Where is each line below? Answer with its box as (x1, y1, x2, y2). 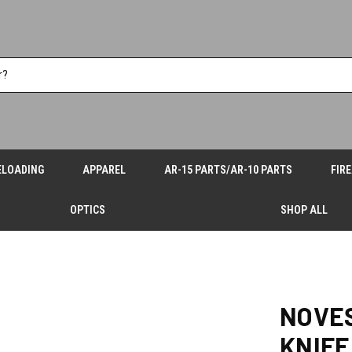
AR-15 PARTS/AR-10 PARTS (163, 163, 292, 176)
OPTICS (70, 203, 106, 216)
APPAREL (82, 163, 126, 176)
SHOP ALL (280, 203, 328, 216)
